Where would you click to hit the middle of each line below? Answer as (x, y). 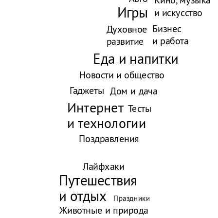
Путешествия (98, 180)
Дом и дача (134, 91)
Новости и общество (122, 75)
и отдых (83, 196)
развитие (125, 42)
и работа (171, 41)
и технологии (107, 123)
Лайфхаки (103, 166)
